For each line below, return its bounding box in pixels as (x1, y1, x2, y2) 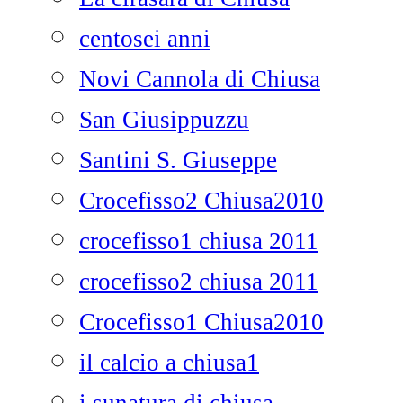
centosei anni (79, 25, 210, 52)
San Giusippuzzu (79, 106, 249, 133)
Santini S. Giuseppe (79, 147, 277, 174)
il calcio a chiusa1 (79, 349, 259, 376)
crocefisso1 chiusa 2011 (79, 228, 318, 255)
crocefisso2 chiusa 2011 (79, 268, 318, 295)
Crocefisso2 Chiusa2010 (79, 187, 324, 214)
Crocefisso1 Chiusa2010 (79, 309, 324, 336)
